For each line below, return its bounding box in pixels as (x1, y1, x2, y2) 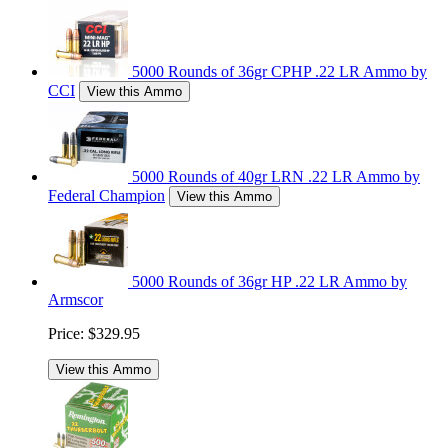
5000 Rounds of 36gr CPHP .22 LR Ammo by (132, 62, 427, 80)
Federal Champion (48, 186, 165, 204)
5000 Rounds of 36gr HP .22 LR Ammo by (132, 272, 407, 290)
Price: (48, 324, 84, 342)
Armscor (48, 290, 103, 308)
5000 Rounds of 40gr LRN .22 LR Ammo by (132, 167, 420, 185)
